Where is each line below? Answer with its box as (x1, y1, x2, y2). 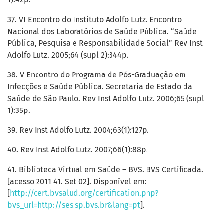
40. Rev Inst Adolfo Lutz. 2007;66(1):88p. (7, 145, 148, 155)
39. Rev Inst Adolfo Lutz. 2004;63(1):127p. (7, 125, 149, 135)
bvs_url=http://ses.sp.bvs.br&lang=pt (7, 200, 140, 210)
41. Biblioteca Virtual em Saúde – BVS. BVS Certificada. (7, 165, 203, 175)
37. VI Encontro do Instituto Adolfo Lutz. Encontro (7, 15, 182, 25)
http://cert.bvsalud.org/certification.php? (10, 188, 158, 198)
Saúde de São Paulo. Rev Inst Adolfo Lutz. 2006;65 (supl (7, 94, 204, 104)
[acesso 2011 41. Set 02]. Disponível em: (7, 177, 147, 186)
